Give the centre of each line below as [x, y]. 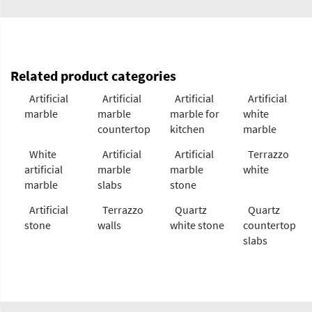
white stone [197, 225]
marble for [195, 113]
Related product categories [93, 75]
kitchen [187, 128]
